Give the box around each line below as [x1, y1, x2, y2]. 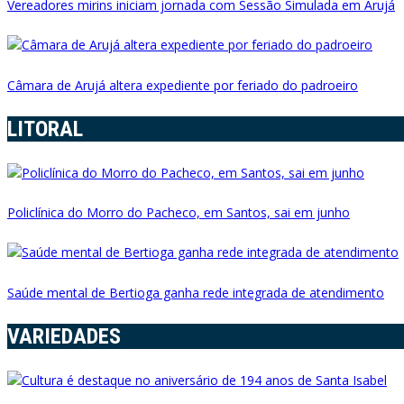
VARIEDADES [7, 323, 121, 349]
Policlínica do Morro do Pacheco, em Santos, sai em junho [7, 204, 350, 221]
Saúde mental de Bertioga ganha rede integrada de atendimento [7, 283, 384, 301]
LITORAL [7, 115, 83, 142]
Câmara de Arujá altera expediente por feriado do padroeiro [7, 76, 358, 94]
